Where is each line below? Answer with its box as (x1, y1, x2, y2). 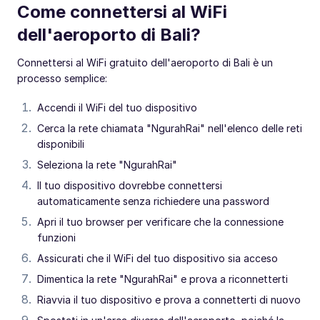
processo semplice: (17, 71, 107, 84)
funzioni (37, 231, 76, 244)
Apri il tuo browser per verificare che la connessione (37, 215, 284, 228)
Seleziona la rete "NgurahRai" (37, 158, 177, 171)
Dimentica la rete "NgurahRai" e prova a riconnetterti (37, 272, 288, 285)
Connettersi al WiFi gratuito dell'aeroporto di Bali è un (17, 56, 273, 69)
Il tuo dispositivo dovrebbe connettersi (37, 179, 222, 191)
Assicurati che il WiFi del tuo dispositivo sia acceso (37, 251, 278, 264)
